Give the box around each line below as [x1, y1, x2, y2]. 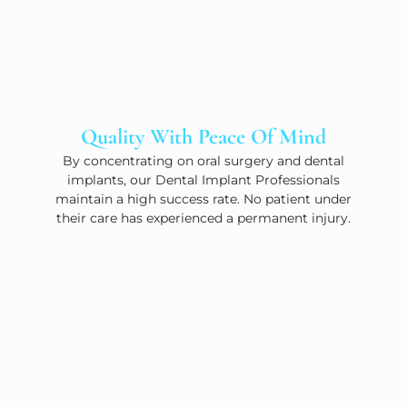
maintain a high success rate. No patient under [55, 191, 352, 208]
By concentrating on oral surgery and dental [63, 153, 344, 170]
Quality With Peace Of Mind [81, 124, 326, 151]
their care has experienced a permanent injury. [56, 210, 351, 227]
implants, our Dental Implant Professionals [67, 172, 340, 189]
